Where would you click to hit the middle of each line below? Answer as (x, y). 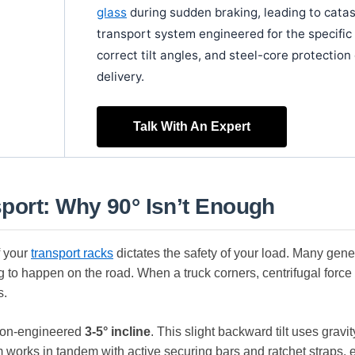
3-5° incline (118, 331)
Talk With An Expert (192, 126)
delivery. (120, 76)
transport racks (72, 253)
